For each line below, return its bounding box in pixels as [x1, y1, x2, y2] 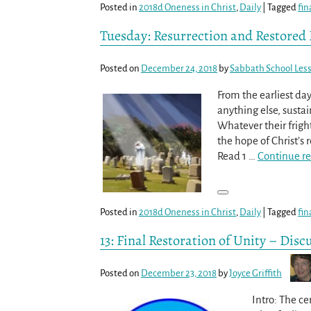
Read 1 [217, 149, 249, 162]
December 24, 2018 [141, 62, 217, 74]
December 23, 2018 [141, 267, 217, 278]
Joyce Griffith [229, 267, 282, 278]
